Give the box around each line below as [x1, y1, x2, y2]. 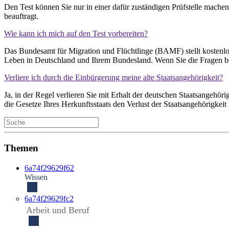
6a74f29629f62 [25, 163, 74, 172]
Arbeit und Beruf [26, 204, 89, 215]
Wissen [25, 172, 48, 181]
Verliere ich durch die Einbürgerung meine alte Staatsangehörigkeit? [4, 73, 223, 82]
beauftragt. [4, 12, 38, 21]
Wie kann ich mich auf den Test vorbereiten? [4, 29, 148, 38]
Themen [4, 142, 38, 153]
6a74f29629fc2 [25, 194, 74, 203]
